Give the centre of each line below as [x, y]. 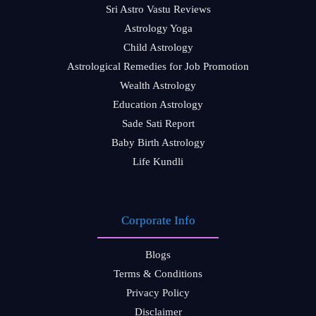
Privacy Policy [158, 293]
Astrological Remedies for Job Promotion [158, 66]
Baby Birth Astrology [158, 142]
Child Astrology [158, 47]
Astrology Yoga [158, 28]
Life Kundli [158, 162]
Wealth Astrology [158, 85]
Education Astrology [158, 104]
